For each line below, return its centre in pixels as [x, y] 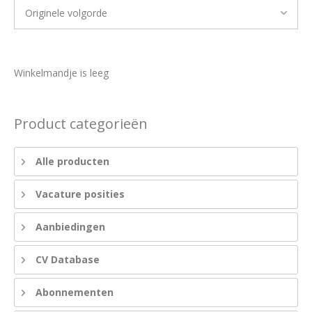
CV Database [68, 259]
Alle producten [72, 161]
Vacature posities [80, 194]
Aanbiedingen [70, 227]
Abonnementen [75, 292]
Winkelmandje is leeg [61, 73]
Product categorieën [81, 124]
